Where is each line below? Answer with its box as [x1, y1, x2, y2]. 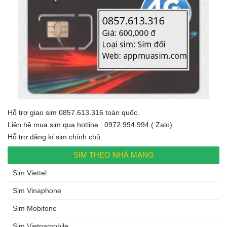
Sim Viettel [13, 169, 47, 177]
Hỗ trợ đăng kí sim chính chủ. [8, 133, 102, 141]
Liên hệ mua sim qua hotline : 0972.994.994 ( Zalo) [8, 121, 172, 129]
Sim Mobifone [13, 204, 57, 213]
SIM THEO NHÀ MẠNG [73, 150, 154, 160]
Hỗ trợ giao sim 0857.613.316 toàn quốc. [8, 108, 139, 117]
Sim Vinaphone [13, 186, 61, 195]
